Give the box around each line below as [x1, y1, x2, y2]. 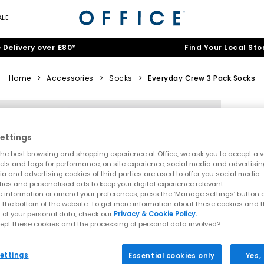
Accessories [47, 73, 94, 83]
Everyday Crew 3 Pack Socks [148, 73, 256, 83]
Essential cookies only [128, 251, 215, 261]
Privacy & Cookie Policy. [114, 209, 197, 219]
